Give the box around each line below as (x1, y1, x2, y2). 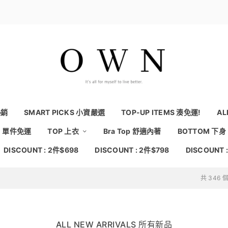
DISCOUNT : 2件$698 (4, 146, 79, 154)
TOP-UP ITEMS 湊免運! (121, 108, 201, 117)
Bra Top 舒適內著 (103, 127, 161, 135)
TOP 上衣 (47, 127, 80, 135)
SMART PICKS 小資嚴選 (24, 108, 105, 117)
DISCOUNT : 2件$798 (95, 146, 169, 154)
